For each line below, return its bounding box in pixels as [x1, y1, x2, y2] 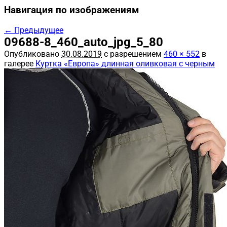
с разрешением [102, 49, 164, 59]
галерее [4, 58, 35, 68]
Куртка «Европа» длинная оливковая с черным [35, 58, 215, 68]
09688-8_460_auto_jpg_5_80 [4, 34, 163, 49]
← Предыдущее [4, 25, 63, 35]
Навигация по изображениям [4, 5, 139, 16]
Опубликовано [4, 49, 61, 59]
